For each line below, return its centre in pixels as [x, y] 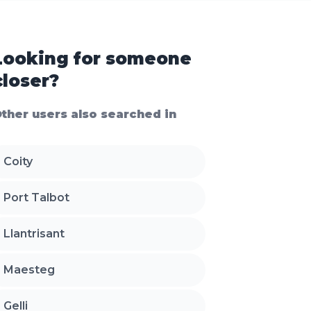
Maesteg [30, 270]
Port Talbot [37, 198]
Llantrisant [34, 234]
